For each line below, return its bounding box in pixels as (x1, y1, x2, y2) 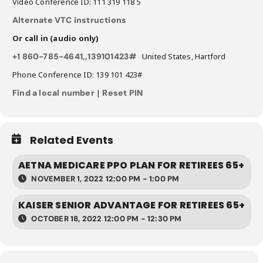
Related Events (30, 133, 113, 147)
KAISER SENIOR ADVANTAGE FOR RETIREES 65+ (18, 198, 245, 212)
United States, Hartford (136, 51, 226, 62)
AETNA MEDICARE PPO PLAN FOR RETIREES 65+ (18, 159, 244, 172)
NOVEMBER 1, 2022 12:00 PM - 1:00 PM (29, 174, 180, 184)
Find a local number (12, 87, 95, 98)
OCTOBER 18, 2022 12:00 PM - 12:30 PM (29, 214, 182, 224)
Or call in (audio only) (12, 33, 99, 43)
